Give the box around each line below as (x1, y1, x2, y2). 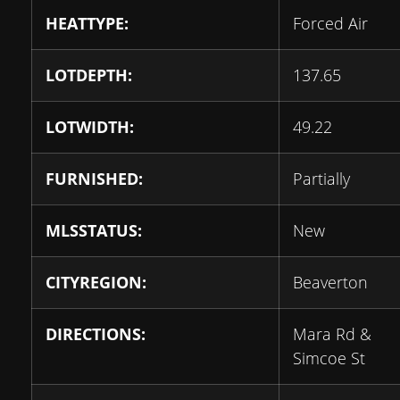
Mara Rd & (293, 323, 371, 345)
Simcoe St (293, 347, 365, 369)
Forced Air (293, 12, 368, 34)
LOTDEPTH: (46, 64, 132, 86)
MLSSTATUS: (46, 220, 142, 241)
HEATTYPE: (46, 12, 129, 34)
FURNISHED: (46, 168, 143, 189)
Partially (293, 168, 350, 189)
